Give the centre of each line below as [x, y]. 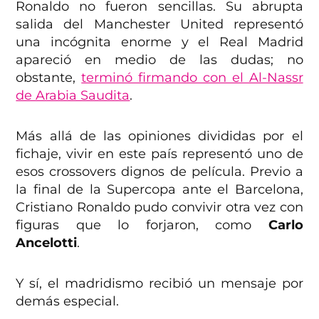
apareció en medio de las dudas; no [159, 60]
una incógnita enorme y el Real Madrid [159, 42]
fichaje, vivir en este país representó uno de [159, 154]
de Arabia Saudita [73, 96]
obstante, [49, 78]
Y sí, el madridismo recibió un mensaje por [159, 284]
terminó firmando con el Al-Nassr [192, 78]
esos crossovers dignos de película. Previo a [159, 172]
